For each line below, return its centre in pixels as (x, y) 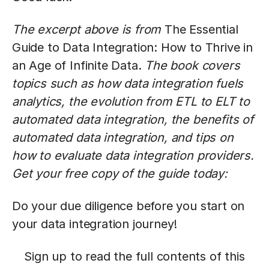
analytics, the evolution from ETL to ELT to (131, 101)
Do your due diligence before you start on (128, 206)
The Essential (201, 29)
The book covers (192, 65)
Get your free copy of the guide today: (120, 174)
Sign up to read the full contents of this (134, 256)
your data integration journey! (95, 224)
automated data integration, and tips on (123, 138)
